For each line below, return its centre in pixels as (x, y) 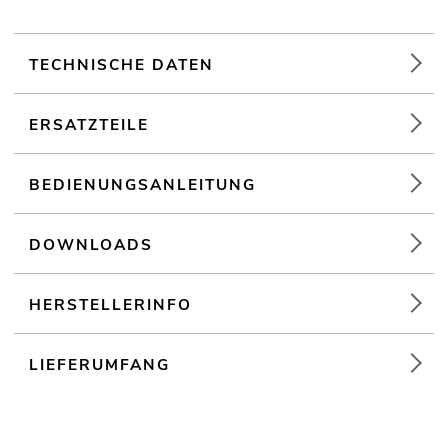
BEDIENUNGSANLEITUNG (143, 185)
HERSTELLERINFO (111, 305)
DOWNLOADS (91, 245)
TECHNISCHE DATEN (122, 65)
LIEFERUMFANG (100, 365)
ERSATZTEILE (89, 125)
